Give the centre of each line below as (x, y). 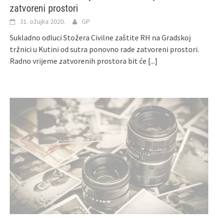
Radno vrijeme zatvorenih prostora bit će (79, 61)
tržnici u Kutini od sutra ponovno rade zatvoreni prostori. (104, 49)
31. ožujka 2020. (43, 21)
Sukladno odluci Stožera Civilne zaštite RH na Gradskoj (100, 37)
